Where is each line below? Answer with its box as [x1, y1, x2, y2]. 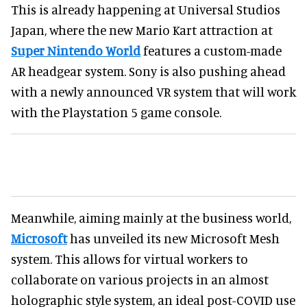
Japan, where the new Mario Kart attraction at [11, 22, 273, 38]
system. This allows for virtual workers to [11, 251, 248, 267]
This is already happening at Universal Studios [11, 1, 280, 18]
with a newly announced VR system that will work [11, 84, 296, 100]
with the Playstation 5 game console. [11, 104, 221, 121]
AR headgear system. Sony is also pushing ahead [11, 63, 286, 79]
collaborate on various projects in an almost [11, 271, 269, 288]
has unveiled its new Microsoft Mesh [67, 230, 280, 247]
